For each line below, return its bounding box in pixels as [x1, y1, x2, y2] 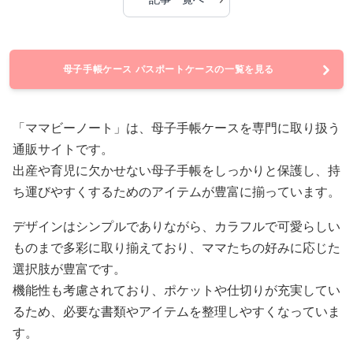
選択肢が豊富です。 [13, 262, 126, 276]
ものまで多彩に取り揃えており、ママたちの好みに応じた [13, 241, 340, 255]
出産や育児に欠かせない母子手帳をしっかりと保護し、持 [13, 164, 340, 177]
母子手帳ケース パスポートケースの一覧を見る [62, 62, 275, 76]
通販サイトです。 [13, 143, 113, 156]
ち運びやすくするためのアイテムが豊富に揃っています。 [13, 185, 340, 199]
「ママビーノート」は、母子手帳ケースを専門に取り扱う [13, 121, 340, 135]
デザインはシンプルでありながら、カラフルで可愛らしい [13, 220, 340, 233]
